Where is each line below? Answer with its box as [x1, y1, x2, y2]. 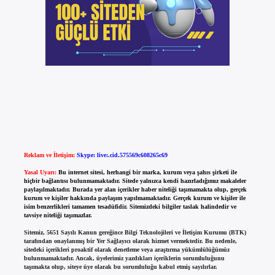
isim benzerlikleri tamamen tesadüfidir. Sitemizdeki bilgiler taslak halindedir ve [23, 203, 236, 211]
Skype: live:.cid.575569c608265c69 [76, 152, 168, 159]
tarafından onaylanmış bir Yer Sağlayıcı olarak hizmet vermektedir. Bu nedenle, [23, 238, 237, 245]
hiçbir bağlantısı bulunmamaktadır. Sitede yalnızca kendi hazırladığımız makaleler [23, 177, 246, 185]
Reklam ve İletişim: [23, 152, 75, 159]
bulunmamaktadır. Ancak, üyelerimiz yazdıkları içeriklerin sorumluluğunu [23, 255, 225, 262]
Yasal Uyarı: [23, 169, 56, 176]
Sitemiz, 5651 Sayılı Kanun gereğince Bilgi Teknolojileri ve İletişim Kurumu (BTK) [23, 229, 246, 236]
